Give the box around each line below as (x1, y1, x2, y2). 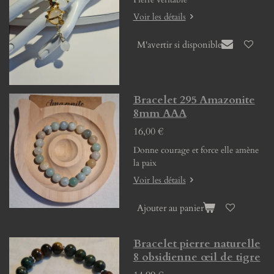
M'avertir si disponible (136, 38, 222, 51)
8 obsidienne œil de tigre (133, 249, 261, 265)
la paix (133, 157, 159, 169)
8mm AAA (133, 105, 187, 121)
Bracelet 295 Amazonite (133, 92, 255, 108)
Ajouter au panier (136, 202, 204, 215)
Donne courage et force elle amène (133, 144, 259, 156)
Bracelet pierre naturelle (133, 235, 261, 251)
